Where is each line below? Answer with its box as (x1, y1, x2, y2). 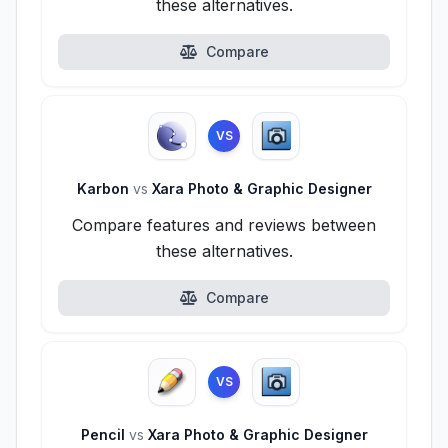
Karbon (76, 180, 133, 197)
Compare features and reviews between (72, 215, 376, 235)
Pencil (80, 426, 129, 443)
